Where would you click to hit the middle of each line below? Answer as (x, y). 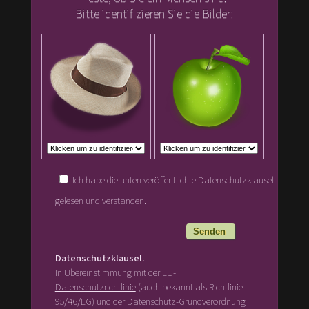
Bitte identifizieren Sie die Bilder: (154, 14)
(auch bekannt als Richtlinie (189, 287)
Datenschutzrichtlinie (95, 287)
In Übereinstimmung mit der (108, 272)
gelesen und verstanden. (100, 200)
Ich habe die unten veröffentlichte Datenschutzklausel (173, 180)
